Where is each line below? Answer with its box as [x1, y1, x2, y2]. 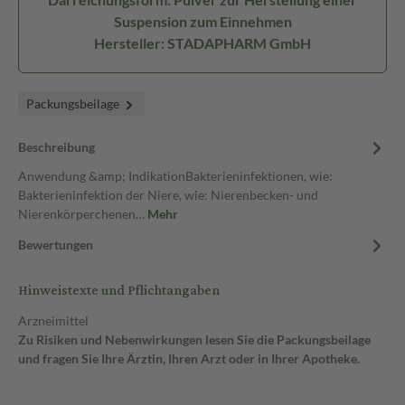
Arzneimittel [18, 313, 89, 328]
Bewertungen [18, 237, 93, 252]
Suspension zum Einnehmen [113, 13, 292, 30]
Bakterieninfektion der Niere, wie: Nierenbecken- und [18, 187, 318, 202]
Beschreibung [18, 139, 95, 155]
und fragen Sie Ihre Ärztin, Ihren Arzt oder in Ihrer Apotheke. [18, 351, 360, 366]
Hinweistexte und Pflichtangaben [18, 278, 220, 304]
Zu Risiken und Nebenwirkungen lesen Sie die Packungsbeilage [18, 332, 371, 347]
